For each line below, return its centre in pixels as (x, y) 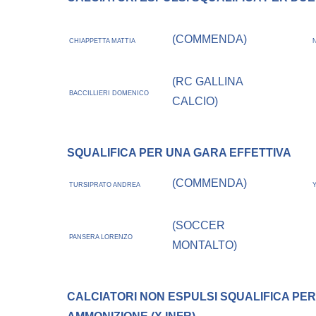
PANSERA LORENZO (101, 237)
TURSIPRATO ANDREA (105, 185)
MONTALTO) (205, 245)
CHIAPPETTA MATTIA (103, 41)
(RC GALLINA (208, 82)
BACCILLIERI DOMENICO (109, 93)
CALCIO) (195, 102)
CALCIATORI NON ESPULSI (144, 297)
